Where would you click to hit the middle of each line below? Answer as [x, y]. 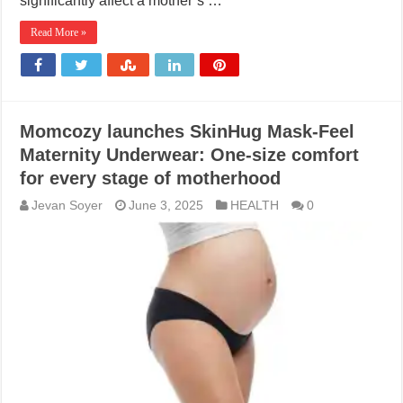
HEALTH [255, 206]
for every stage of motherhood [151, 179]
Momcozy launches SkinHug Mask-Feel [188, 132]
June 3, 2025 [166, 206]
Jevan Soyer [67, 206]
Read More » [59, 33]
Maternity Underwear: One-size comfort [190, 155]
